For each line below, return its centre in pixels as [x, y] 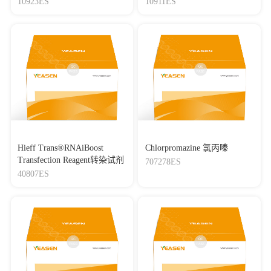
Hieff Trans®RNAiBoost [60, 148]
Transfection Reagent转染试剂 [71, 160]
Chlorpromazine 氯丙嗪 [186, 148]
